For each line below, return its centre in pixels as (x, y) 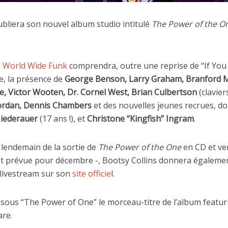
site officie (92, 174)
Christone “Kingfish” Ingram (140, 119)
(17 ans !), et (62, 119)
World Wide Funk (35, 66)
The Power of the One (140, 147)
